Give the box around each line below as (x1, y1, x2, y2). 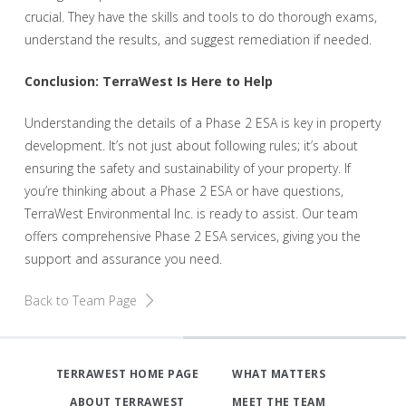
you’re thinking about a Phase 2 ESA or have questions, (24, 182, 343, 200)
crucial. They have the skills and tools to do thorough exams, (24, 8, 377, 26)
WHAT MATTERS (232, 365, 326, 382)
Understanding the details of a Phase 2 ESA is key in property (24, 114, 381, 132)
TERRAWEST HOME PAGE (55, 365, 199, 382)
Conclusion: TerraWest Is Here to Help (24, 72, 273, 91)
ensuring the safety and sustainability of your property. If (24, 159, 351, 178)
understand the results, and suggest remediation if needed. (24, 31, 372, 49)
